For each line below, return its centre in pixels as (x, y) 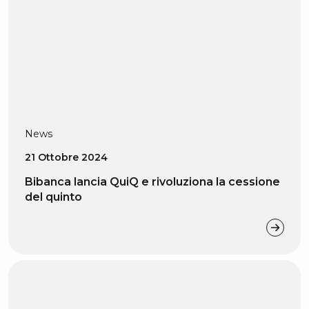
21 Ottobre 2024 (66, 157)
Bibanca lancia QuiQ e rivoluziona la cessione (152, 182)
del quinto (53, 197)
